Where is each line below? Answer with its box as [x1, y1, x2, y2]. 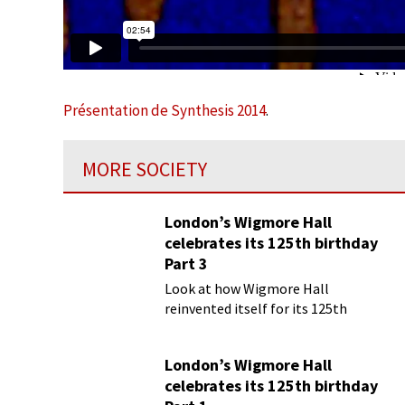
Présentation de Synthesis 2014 [63, 100, 266, 120]
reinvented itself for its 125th [165, 299, 347, 317]
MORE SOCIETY [82, 156, 207, 182]
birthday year [165, 319, 246, 337]
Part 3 [165, 253, 208, 274]
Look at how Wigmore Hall [165, 279, 329, 297]
